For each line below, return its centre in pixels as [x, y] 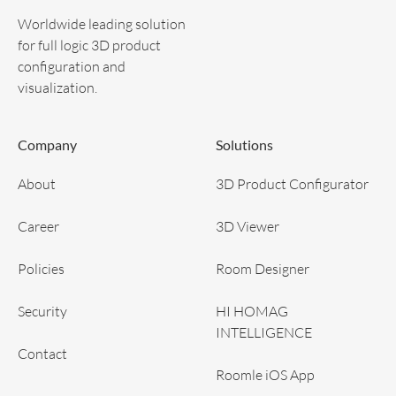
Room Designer [263, 268]
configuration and [72, 65]
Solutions [244, 144]
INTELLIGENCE [264, 331]
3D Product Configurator [292, 183]
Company [47, 144]
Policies [41, 268]
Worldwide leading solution [102, 23]
